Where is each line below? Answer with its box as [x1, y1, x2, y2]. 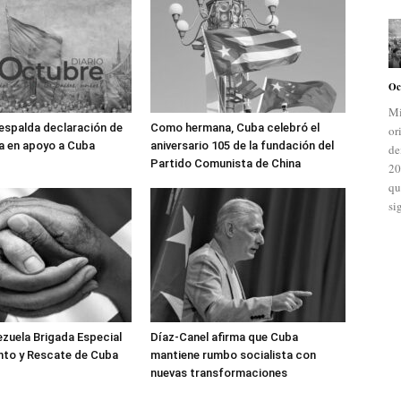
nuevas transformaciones [150, 366, 287, 380]
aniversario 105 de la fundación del [150, 139, 334, 153]
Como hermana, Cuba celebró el [150, 121, 320, 135]
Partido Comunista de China [150, 157, 301, 171]
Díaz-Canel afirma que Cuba [150, 330, 298, 345]
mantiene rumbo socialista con [150, 348, 316, 363]
